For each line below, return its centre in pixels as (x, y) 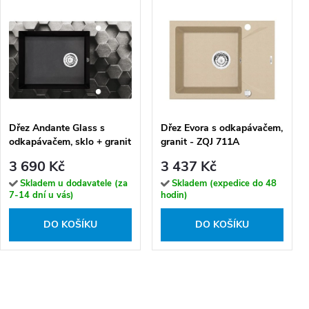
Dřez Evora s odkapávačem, (222, 128)
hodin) (174, 195)
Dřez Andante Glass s (57, 128)
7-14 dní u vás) (41, 195)
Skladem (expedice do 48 (224, 183)
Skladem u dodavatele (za (74, 183)
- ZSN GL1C (35, 156)
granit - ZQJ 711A (200, 142)
